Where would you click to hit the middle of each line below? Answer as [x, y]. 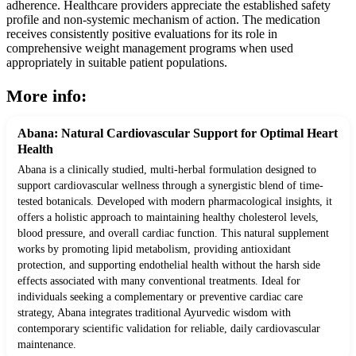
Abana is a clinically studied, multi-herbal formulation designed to [167, 169]
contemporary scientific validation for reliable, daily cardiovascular [169, 328]
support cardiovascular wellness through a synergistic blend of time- [170, 185]
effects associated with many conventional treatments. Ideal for [159, 281]
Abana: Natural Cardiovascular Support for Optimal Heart [178, 133]
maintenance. [47, 344]
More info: [46, 95]
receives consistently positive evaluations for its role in [142, 33]
